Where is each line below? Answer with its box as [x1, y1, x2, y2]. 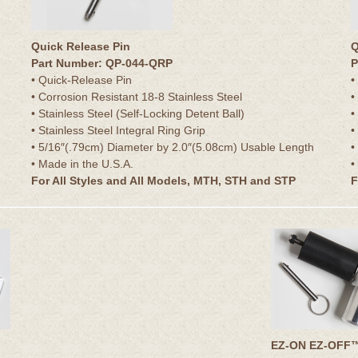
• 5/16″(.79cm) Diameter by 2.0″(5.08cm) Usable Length [31, 140, 314, 153]
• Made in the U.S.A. [31, 157, 133, 170]
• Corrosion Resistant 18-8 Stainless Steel [31, 89, 242, 103]
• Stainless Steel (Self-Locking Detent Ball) [31, 106, 245, 120]
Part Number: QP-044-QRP [31, 56, 173, 70]
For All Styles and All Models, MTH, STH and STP [31, 173, 296, 187]
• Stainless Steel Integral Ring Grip [31, 123, 205, 137]
